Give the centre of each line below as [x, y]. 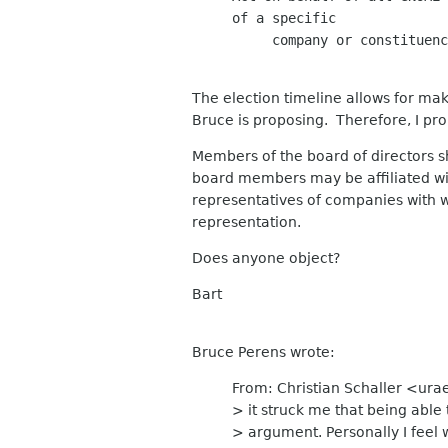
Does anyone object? [266, 257]
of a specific [284, 17]
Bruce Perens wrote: [263, 351]
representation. [246, 221]
